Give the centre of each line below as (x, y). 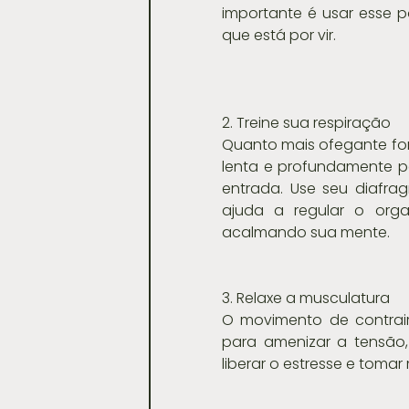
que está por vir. (279, 35)
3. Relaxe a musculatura (306, 298)
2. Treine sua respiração (306, 122)
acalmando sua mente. (306, 232)
